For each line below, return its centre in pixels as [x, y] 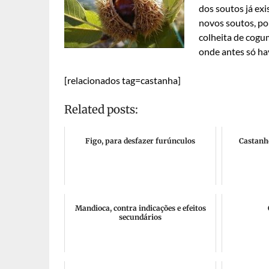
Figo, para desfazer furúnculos [140, 141]
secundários [140, 217]
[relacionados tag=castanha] [122, 80]
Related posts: [101, 110]
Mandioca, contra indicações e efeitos [140, 208]
